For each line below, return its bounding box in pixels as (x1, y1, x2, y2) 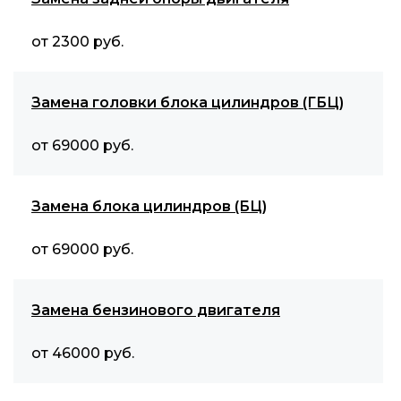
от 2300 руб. (31, 33, 124, 50)
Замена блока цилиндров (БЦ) (31, 198, 267, 215)
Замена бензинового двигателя (31, 302, 280, 319)
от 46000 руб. (31, 345, 134, 362)
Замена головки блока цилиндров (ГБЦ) (31, 94, 344, 111)
